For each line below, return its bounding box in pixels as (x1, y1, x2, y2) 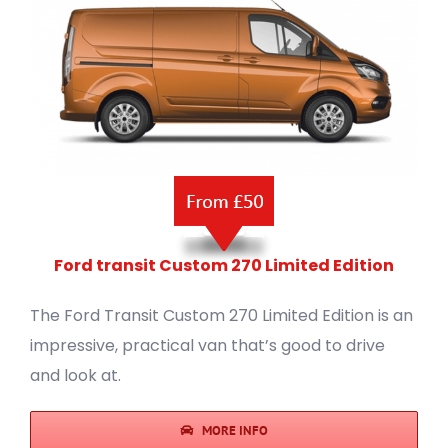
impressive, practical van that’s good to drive (30, 333, 385, 357)
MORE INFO (202, 421, 269, 439)
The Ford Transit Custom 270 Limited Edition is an (30, 303, 413, 327)
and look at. (30, 363, 121, 387)
